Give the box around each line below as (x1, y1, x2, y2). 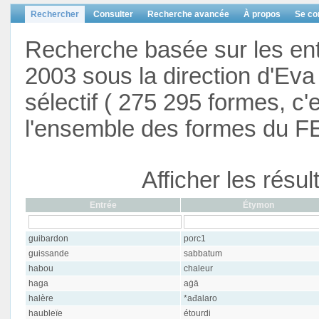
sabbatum (183, 249, 222, 258)
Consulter (93, 9, 133, 19)
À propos (244, 9, 281, 19)
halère (28, 293, 53, 303)
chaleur (183, 263, 213, 273)
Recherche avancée (147, 9, 229, 19)
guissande (28, 249, 69, 258)
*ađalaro (183, 293, 217, 303)
